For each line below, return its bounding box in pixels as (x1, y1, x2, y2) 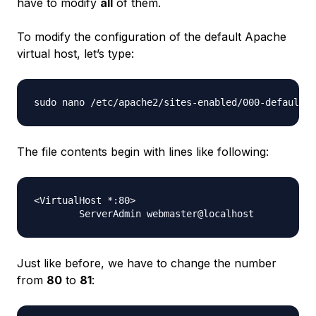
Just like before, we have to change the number (17, 256, 276, 270)
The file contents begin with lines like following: (17, 145, 269, 159)
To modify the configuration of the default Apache (17, 30, 286, 44)
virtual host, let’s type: (17, 47, 134, 61)
